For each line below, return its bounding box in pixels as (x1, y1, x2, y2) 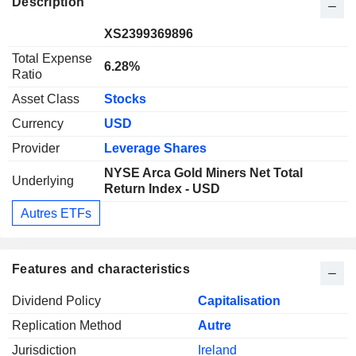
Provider (12, 141, 60, 155)
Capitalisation (198, 293, 281, 308)
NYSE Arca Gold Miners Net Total (104, 165, 303, 180)
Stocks (104, 91, 146, 106)
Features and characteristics (12, 261, 190, 276)
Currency (12, 116, 64, 130)
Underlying (12, 173, 74, 188)
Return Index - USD (104, 181, 220, 195)
